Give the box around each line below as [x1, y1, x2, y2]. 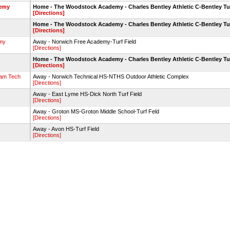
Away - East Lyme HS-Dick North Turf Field [32, 91, 142, 97]
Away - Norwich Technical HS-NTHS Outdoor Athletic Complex [32, 73, 189, 80]
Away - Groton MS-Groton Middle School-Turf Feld [32, 108, 159, 114]
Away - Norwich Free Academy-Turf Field [32, 39, 136, 45]
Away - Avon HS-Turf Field [32, 126, 99, 132]
